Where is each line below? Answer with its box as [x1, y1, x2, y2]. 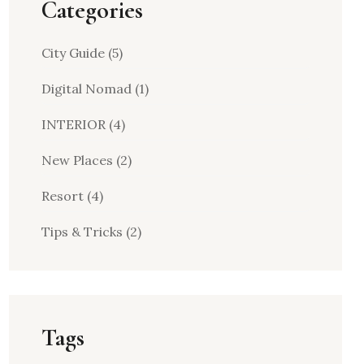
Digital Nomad [41, 80, 132, 97]
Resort [41, 188, 84, 205]
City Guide [41, 45, 105, 62]
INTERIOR [41, 116, 106, 133]
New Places [41, 152, 113, 169]
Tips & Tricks [41, 223, 123, 240]
